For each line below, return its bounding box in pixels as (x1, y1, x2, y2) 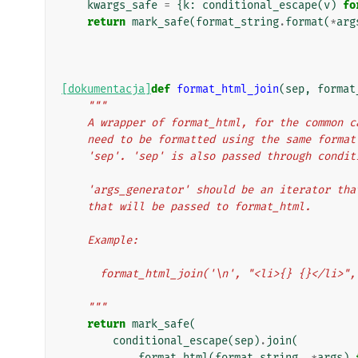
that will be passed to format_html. (87, 199, 311, 213)
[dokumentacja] (62, 82, 151, 96)
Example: (87, 233, 138, 247)
